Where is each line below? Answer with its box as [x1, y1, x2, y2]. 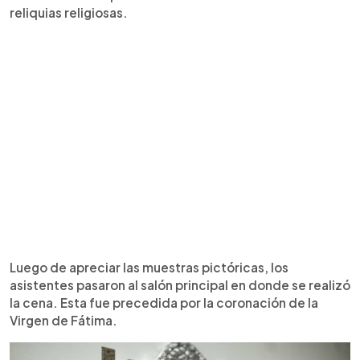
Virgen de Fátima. [10, 312, 117, 328]
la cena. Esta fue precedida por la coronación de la [10, 294, 318, 310]
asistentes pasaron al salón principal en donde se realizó [10, 276, 350, 292]
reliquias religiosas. [10, 4, 128, 20]
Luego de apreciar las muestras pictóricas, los [10, 259, 288, 275]
